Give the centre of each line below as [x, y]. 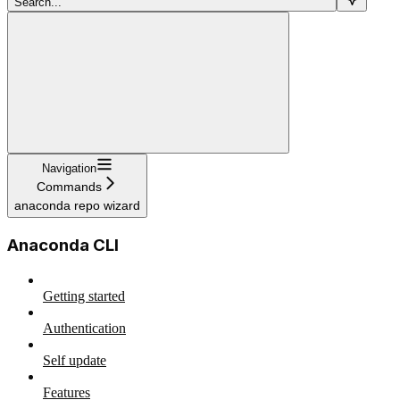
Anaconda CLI [63, 246]
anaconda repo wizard [77, 206]
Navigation [69, 169]
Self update [75, 360]
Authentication [84, 328]
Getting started [84, 296]
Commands [69, 187]
